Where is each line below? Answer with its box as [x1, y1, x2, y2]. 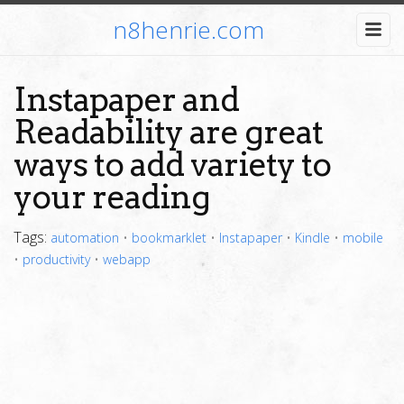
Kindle [295, 229, 330, 246]
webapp [103, 251, 151, 268]
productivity [23, 251, 90, 268]
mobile [343, 229, 383, 246]
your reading [14, 177, 210, 216]
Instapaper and [14, 79, 239, 119]
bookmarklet [132, 229, 207, 246]
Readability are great [14, 112, 323, 151]
